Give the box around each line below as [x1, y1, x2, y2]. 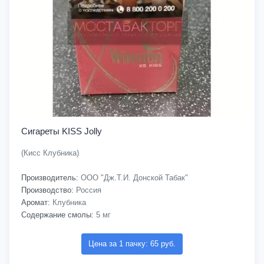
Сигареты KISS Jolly [21, 126, 102, 136]
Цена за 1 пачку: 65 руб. [88, 239, 176, 248]
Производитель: [21, 173, 78, 182]
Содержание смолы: [21, 210, 94, 219]
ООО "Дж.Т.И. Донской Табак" [78, 173, 188, 182]
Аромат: [21, 198, 50, 207]
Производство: [21, 186, 74, 194]
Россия [74, 186, 101, 194]
